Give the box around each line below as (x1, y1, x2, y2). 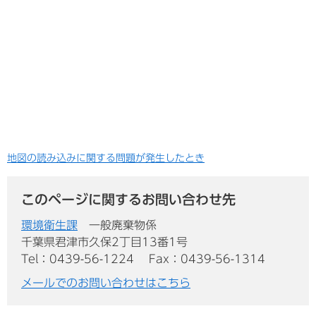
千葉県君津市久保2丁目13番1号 (21, 236, 188, 248)
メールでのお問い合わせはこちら (21, 276, 190, 288)
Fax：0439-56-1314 (149, 253, 265, 265)
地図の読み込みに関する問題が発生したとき (7, 152, 205, 163)
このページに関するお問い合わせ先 (21, 192, 236, 206)
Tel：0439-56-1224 (21, 253, 134, 265)
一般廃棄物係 (89, 219, 157, 231)
